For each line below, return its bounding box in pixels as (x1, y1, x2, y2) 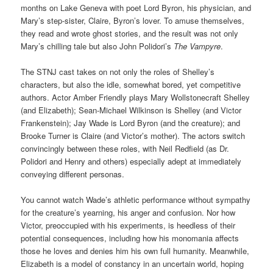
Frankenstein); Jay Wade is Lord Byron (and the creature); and (21, 116, 241, 129)
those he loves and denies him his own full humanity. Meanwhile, (21, 244, 250, 257)
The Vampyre (174, 40, 221, 52)
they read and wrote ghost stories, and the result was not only (21, 27, 239, 39)
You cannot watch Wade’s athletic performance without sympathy (21, 193, 251, 205)
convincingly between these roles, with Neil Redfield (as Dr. (21, 142, 230, 154)
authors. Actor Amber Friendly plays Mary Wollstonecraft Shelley (21, 91, 250, 103)
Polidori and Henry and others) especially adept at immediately (21, 155, 242, 167)
